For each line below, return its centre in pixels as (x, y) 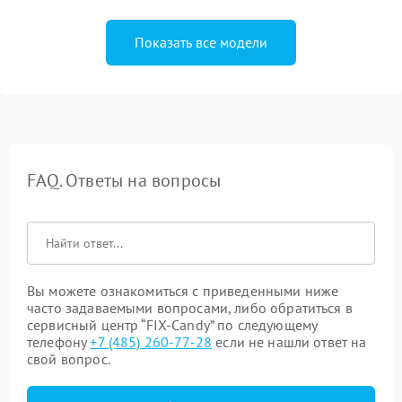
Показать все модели (201, 42)
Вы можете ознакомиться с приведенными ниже (183, 291)
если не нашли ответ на (289, 342)
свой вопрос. (69, 359)
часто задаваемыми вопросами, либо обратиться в (190, 308)
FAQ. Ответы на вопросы (124, 180)
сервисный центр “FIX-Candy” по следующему (172, 325)
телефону (59, 342)
